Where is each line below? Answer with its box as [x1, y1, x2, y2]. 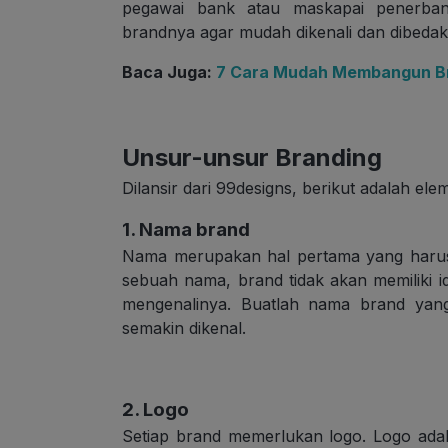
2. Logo [122, 397, 189, 421]
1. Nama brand [122, 217, 250, 241]
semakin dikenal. [122, 317, 246, 338]
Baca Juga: [122, 61, 212, 82]
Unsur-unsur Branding [122, 142, 382, 172]
